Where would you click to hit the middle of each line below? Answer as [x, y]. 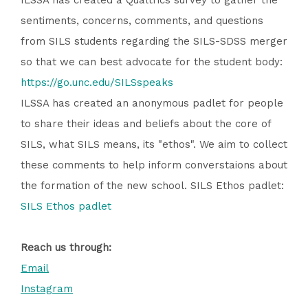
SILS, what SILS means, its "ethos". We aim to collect [154, 145]
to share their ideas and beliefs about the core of [146, 124]
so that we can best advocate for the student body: [152, 62]
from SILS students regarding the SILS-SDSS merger [154, 42]
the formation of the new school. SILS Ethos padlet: [152, 186]
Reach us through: [66, 248]
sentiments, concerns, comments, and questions [142, 21]
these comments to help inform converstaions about [154, 165]
